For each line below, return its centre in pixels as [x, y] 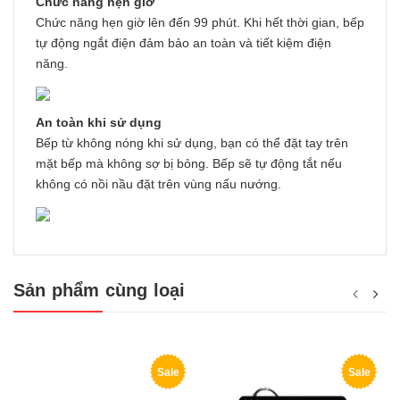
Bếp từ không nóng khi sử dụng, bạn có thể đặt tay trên [192, 142]
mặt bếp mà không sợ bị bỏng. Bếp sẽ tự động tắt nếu [189, 163]
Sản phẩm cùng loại [100, 290]
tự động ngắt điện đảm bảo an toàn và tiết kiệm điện [183, 42]
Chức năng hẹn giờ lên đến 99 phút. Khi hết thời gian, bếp [200, 22]
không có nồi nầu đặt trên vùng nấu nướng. [158, 183]
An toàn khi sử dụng [99, 122]
